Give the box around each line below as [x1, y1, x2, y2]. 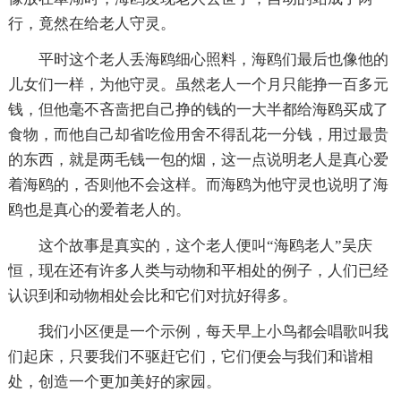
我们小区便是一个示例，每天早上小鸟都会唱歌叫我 [38, 322, 388, 340]
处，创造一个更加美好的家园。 [7, 372, 221, 390]
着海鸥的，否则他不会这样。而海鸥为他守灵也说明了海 [7, 175, 388, 193]
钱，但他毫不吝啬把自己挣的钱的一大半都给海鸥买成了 [7, 100, 388, 118]
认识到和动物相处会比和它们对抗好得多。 [7, 286, 297, 304]
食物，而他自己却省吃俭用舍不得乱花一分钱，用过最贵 [7, 125, 388, 143]
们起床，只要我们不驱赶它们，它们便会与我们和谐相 [7, 347, 373, 365]
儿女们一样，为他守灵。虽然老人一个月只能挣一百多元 [7, 75, 388, 93]
